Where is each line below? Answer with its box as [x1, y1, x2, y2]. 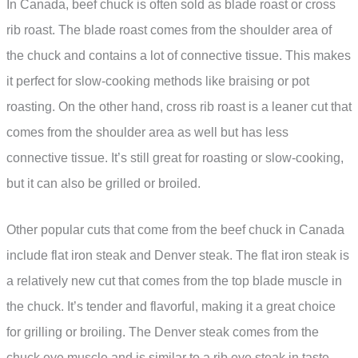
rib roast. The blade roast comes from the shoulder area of [6, 23, 332, 38]
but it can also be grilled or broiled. [6, 177, 201, 191]
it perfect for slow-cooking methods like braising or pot [6, 74, 309, 89]
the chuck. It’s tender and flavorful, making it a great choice [6, 299, 336, 313]
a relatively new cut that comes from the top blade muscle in [6, 273, 342, 288]
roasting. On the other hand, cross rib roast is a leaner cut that [6, 100, 352, 114]
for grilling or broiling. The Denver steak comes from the [6, 324, 319, 339]
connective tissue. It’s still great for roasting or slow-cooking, [6, 151, 344, 165]
